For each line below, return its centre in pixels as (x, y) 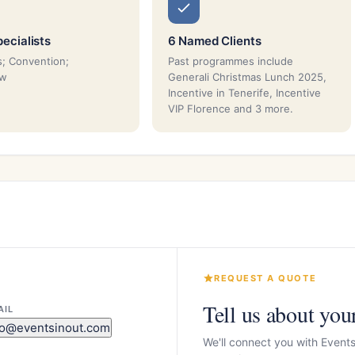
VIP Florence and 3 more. (230, 108)
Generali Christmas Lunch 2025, (247, 76)
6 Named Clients (214, 40)
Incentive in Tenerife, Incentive (244, 92)
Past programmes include (230, 61)
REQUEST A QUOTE (265, 278)
